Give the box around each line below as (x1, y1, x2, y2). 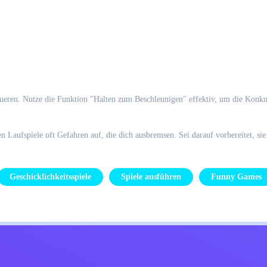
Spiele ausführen (121, 172, 181, 181)
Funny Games (211, 172, 262, 181)
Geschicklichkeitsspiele (10, 172, 91, 181)
